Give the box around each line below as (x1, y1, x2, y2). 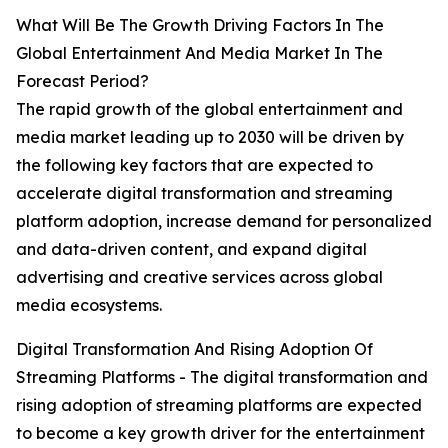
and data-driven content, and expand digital (16, 239, 367, 260)
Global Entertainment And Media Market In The (16, 43, 383, 64)
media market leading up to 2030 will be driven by (16, 127, 404, 148)
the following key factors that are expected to (16, 155, 373, 176)
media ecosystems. (16, 295, 162, 316)
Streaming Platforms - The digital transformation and (16, 367, 428, 388)
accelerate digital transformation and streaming (16, 183, 393, 204)
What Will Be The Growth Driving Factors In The (16, 15, 384, 36)
